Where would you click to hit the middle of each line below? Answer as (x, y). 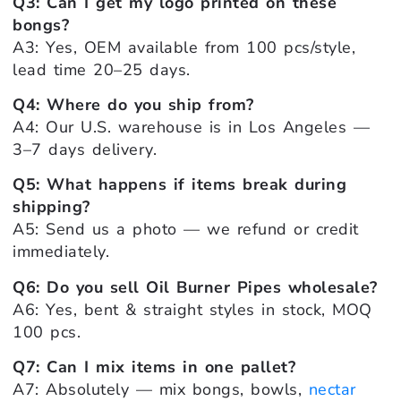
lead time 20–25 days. (102, 69)
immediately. (61, 252)
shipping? (51, 207)
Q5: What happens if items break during (179, 185)
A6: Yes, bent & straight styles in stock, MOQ (192, 309)
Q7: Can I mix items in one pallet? (154, 367)
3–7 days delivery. (85, 150)
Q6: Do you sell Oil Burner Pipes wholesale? (195, 287)
